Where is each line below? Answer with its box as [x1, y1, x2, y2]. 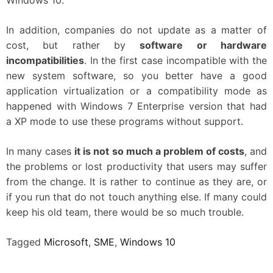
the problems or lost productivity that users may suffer [6, 160, 267, 172]
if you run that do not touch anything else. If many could [6, 190, 267, 203]
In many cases [6, 144, 75, 157]
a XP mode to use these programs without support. [6, 115, 243, 127]
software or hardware [140, 38, 268, 51]
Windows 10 [120, 235, 175, 248]
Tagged [6, 235, 44, 248]
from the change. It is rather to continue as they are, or [6, 175, 267, 188]
